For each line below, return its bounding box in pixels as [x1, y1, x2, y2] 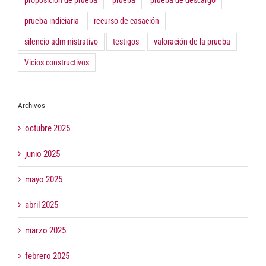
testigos [113, 37, 139, 47]
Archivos [18, 101, 45, 110]
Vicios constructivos [24, 58, 89, 68]
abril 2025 [25, 199, 58, 210]
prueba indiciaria [24, 16, 79, 26]
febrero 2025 [25, 250, 69, 261]
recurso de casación [94, 16, 159, 26]
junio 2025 [25, 148, 60, 159]
